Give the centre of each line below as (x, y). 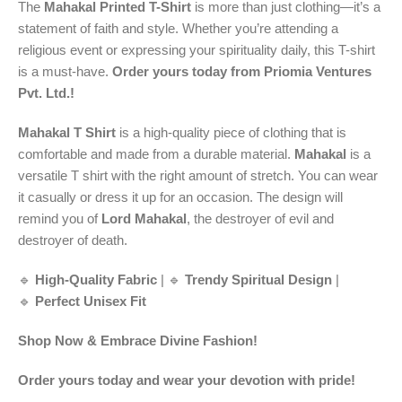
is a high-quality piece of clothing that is (231, 132)
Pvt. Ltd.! (46, 92)
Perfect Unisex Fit (91, 301)
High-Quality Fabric (96, 279)
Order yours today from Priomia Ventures (242, 71)
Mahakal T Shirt (67, 132)
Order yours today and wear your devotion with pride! (187, 380)
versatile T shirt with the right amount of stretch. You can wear (198, 175)
